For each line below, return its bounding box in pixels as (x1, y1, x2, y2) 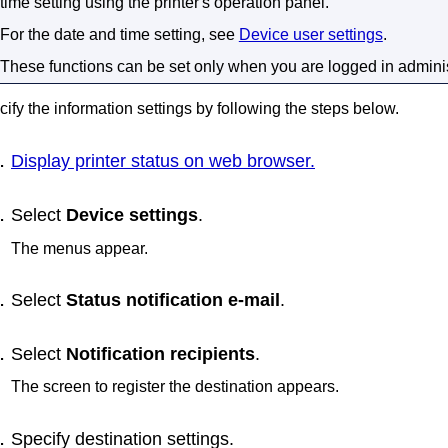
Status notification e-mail (66, 290, 280, 311)
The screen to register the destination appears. (11, 378, 339, 396)
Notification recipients (66, 343, 255, 364)
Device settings (66, 204, 198, 225)
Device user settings (238, 26, 383, 44)
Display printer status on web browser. (11, 151, 315, 172)
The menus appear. (11, 239, 148, 257)
